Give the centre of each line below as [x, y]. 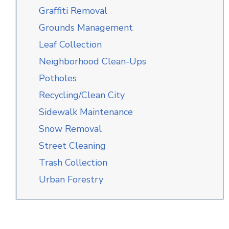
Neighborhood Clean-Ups [93, 61]
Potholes [58, 78]
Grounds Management [86, 28]
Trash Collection [73, 163]
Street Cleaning [72, 146]
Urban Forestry [71, 179]
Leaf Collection [70, 44]
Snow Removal [70, 129]
